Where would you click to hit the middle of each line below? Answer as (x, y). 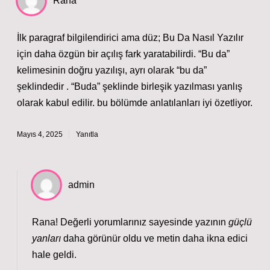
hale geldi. (54, 255)
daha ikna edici (215, 238)
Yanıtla (87, 134)
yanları (46, 238)
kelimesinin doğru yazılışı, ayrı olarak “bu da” (112, 70)
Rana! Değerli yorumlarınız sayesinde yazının (130, 222)
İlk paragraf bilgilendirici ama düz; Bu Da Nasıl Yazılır (130, 38)
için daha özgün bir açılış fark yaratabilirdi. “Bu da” (123, 54)
